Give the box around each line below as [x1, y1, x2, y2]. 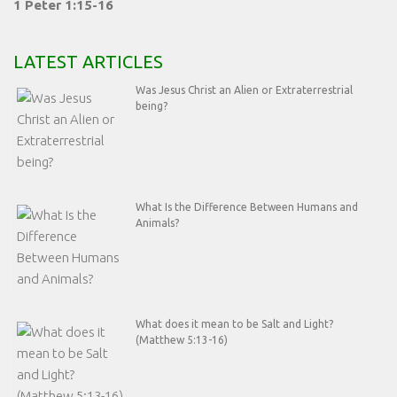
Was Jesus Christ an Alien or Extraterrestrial [136, 84, 353, 97]
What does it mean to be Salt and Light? [136, 318, 333, 331]
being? [136, 100, 167, 113]
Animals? [136, 217, 179, 230]
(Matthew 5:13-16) [136, 334, 228, 346]
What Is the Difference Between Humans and [136, 201, 358, 214]
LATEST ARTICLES [13, 51, 163, 73]
